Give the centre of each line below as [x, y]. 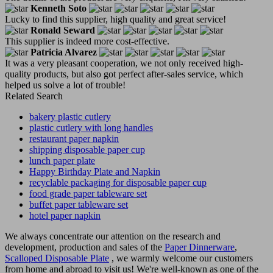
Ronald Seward [63, 30]
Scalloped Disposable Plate [57, 258]
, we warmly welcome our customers [181, 258]
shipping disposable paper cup [87, 149]
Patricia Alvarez [64, 52]
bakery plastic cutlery [70, 116]
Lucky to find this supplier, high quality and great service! [115, 19]
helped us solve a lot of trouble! [65, 85]
